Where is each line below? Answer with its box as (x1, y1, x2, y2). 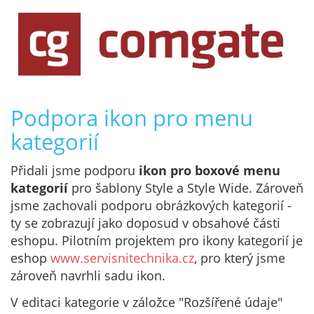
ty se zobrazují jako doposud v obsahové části (11, 214, 280, 232)
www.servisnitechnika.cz (50, 250, 194, 267)
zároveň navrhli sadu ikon (11, 267, 162, 285)
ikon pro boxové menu (139, 162, 280, 179)
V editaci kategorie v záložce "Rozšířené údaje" (11, 293, 282, 310)
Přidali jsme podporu (11, 162, 139, 179)
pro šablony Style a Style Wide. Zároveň (68, 179, 303, 197)
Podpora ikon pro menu (11, 102, 253, 132)
